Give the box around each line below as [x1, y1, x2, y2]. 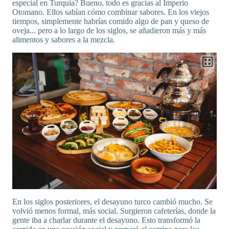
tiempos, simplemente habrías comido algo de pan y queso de [12, 17, 209, 26]
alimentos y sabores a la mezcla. [12, 35, 115, 44]
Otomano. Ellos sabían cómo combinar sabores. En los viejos [12, 8, 209, 17]
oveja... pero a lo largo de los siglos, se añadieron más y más [12, 26, 206, 35]
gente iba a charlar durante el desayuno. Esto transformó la [12, 215, 200, 224]
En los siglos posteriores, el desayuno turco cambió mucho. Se [12, 197, 213, 206]
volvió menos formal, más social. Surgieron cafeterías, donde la [12, 206, 216, 215]
